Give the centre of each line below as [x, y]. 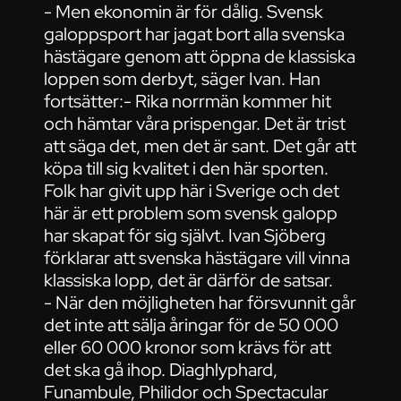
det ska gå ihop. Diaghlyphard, [161, 370]
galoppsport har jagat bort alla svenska [195, 34]
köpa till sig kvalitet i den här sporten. [187, 169]
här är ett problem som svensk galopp [191, 213]
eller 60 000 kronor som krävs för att [188, 348]
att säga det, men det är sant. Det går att [200, 146]
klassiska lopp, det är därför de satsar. [189, 281]
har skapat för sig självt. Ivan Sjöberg [185, 236]
